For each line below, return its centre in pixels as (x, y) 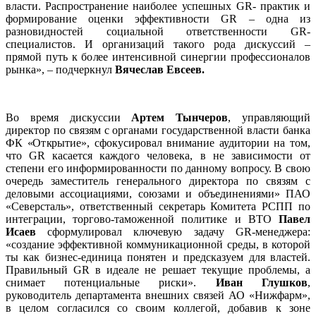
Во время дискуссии (69, 118)
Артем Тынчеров (180, 118)
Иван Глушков (261, 283)
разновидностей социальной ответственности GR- (158, 32)
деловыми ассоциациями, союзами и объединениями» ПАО (158, 194)
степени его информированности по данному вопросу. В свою (158, 169)
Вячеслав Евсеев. (160, 70)
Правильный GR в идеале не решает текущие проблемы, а (158, 270)
